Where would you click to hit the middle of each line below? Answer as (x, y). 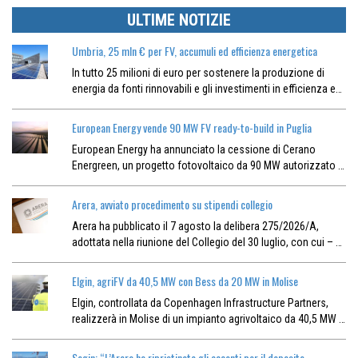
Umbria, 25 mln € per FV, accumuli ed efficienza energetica (194, 51)
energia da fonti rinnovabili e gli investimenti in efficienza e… (207, 89)
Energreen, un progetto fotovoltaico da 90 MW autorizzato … (208, 166)
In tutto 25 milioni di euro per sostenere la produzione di (198, 73)
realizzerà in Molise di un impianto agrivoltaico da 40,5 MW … (208, 319)
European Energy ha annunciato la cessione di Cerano (193, 150)
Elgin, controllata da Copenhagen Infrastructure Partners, (200, 303)
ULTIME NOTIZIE (179, 20)
